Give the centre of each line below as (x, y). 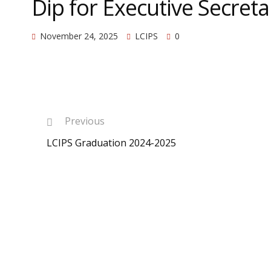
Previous (85, 121)
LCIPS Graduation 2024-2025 (111, 143)
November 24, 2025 (79, 36)
